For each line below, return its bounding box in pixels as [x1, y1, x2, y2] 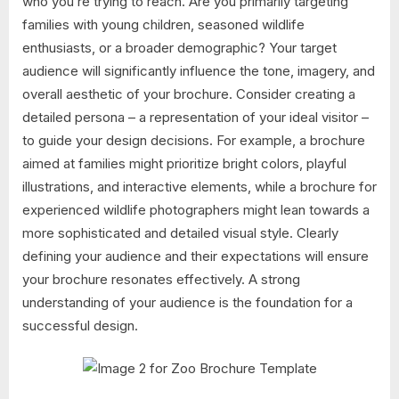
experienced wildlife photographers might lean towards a [22, 200, 370, 218]
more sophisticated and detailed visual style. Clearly [22, 224, 338, 241]
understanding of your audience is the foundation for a [22, 293, 353, 311]
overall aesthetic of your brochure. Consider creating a [22, 85, 355, 102]
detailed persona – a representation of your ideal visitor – [22, 108, 369, 126]
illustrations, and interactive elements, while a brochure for [22, 177, 377, 195]
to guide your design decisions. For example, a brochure [22, 131, 365, 149]
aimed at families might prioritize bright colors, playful [22, 154, 346, 172]
